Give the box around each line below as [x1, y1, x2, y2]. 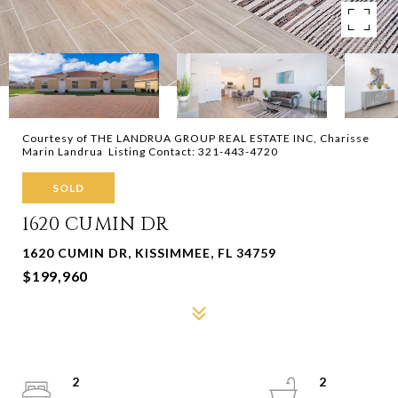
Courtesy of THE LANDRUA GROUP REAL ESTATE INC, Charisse [22, 131, 370, 145]
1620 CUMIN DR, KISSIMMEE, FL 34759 [22, 245, 276, 260]
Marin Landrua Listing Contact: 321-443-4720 [22, 145, 281, 158]
